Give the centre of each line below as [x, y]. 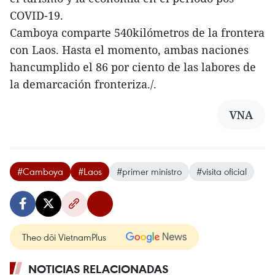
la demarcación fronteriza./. [85, 84]
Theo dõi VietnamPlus [64, 237]
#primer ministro [149, 172]
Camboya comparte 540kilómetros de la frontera [137, 33]
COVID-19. [37, 16]
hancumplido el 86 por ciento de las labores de [133, 67]
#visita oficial [222, 172]
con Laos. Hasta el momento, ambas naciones [129, 50]
